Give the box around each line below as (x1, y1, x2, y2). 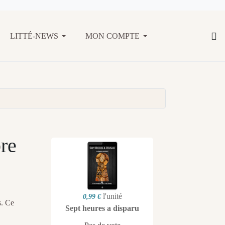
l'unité (102, 192, 122, 201)
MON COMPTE (85, 31, 140, 40)
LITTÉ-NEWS (10, 31, 58, 40)
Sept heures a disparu (65, 204, 139, 213)
